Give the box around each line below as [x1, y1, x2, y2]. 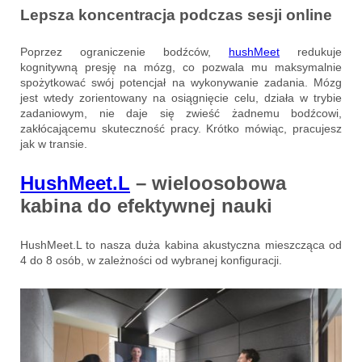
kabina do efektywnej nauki [20, 195, 272, 217]
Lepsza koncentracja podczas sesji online [20, 6, 332, 24]
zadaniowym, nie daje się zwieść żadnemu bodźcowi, [20, 107, 342, 120]
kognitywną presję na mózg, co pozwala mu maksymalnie [20, 61, 342, 74]
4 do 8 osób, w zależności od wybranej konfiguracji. [20, 254, 282, 267]
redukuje [280, 45, 342, 59]
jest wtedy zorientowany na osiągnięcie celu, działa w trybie [20, 91, 342, 105]
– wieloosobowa [130, 172, 286, 195]
